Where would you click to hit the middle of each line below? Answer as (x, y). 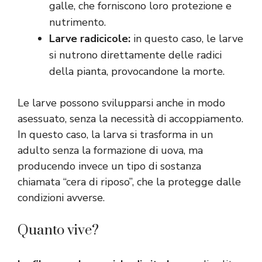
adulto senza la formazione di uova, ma (110, 151)
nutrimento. (77, 23)
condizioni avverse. (61, 198)
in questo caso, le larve (187, 39)
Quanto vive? (58, 231)
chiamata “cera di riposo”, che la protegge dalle (129, 182)
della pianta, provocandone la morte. (137, 72)
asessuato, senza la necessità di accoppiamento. (130, 119)
